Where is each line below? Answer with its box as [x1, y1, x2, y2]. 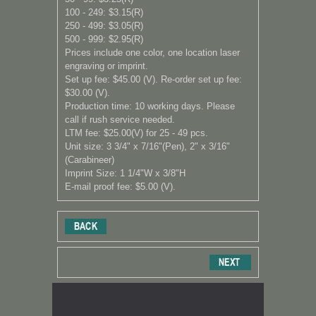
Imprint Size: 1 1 [65, 167, 133, 178]
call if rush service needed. [65, 114, 175, 125]
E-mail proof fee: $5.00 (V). [65, 181, 176, 192]
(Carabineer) [65, 154, 114, 165]
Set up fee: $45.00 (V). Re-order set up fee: [65, 73, 242, 85]
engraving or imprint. [65, 60, 148, 71]
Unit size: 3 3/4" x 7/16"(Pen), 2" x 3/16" [65, 140, 230, 152]
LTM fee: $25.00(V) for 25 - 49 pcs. [65, 127, 208, 138]
